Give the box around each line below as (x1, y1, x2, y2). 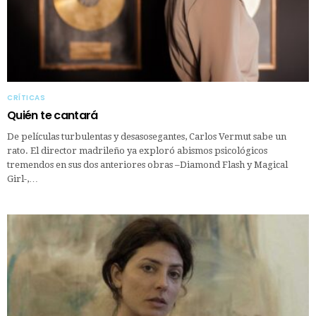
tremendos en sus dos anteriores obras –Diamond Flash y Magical (7, 159, 288, 170)
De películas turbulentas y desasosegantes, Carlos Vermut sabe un (7, 130, 286, 142)
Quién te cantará (7, 107, 98, 123)
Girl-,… (7, 173, 38, 184)
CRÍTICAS (7, 92, 45, 103)
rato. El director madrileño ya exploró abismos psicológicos (7, 145, 267, 156)
